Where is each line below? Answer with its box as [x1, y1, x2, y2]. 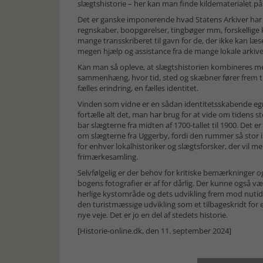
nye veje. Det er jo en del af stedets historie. [77, 210, 235, 220]
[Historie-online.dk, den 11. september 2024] [77, 225, 231, 236]
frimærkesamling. [77, 151, 140, 162]
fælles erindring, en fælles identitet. [77, 83, 198, 93]
